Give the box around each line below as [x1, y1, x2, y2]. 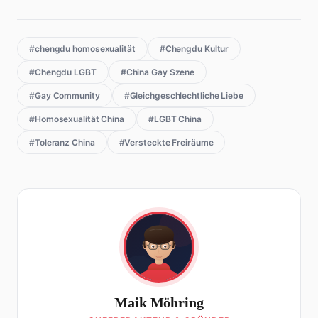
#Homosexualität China [29, 114, 124, 125]
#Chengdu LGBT [29, 67, 97, 78]
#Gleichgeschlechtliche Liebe [124, 90, 243, 102]
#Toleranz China [29, 137, 95, 148]
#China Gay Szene [120, 67, 195, 78]
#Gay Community [29, 90, 100, 102]
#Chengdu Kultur [159, 43, 229, 55]
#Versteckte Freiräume [119, 137, 214, 148]
